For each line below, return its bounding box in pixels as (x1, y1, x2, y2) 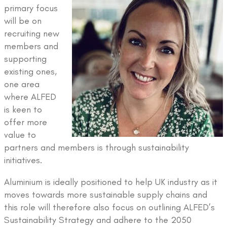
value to (4, 129, 36, 141)
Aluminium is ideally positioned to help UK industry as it (4, 176, 217, 188)
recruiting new (4, 28, 59, 40)
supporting (4, 53, 47, 65)
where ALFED (4, 91, 56, 103)
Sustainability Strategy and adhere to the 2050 (4, 214, 192, 226)
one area (4, 79, 40, 90)
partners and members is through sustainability (4, 142, 189, 154)
